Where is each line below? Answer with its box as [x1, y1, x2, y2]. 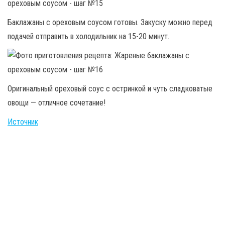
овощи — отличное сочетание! [8, 97, 105, 107]
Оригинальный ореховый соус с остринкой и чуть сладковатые [8, 83, 212, 93]
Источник [8, 117, 38, 127]
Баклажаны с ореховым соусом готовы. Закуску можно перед [8, 17, 212, 27]
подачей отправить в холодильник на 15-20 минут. [8, 31, 169, 41]
